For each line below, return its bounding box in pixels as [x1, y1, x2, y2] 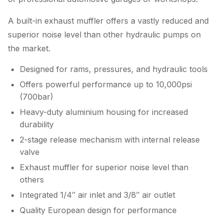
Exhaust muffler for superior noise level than [20, 162, 188, 172]
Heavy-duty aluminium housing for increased [20, 107, 188, 117]
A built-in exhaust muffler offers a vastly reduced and [8, 16, 209, 26]
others [20, 175, 44, 184]
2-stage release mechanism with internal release [20, 135, 200, 145]
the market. [8, 43, 50, 53]
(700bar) [20, 92, 53, 102]
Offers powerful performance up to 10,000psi [20, 79, 192, 89]
